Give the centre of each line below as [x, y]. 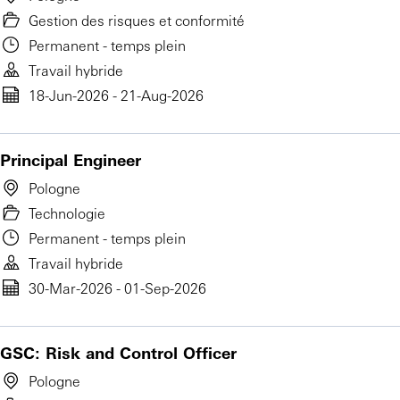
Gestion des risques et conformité [137, 20]
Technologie [67, 213]
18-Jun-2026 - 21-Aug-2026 [116, 95]
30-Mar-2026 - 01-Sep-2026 [117, 288]
